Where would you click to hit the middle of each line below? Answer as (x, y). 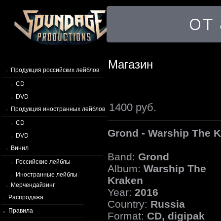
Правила (21, 211)
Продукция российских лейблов (55, 70)
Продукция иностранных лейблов (58, 109)
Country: (129, 204)
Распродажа (26, 198)
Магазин (130, 64)
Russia (168, 204)
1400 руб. (133, 107)
